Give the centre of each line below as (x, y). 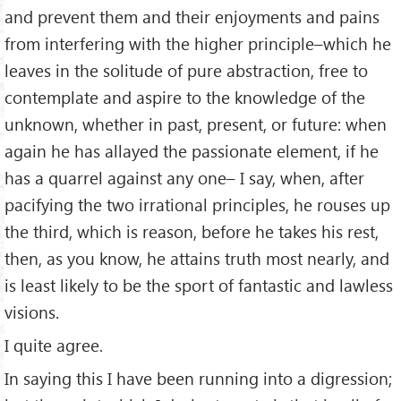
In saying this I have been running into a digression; (198, 379)
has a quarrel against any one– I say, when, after (184, 178)
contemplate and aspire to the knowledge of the (185, 98)
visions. (32, 312)
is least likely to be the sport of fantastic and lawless (199, 286)
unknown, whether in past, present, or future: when (196, 124)
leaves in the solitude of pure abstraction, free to (186, 71)
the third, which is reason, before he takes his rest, (192, 232)
